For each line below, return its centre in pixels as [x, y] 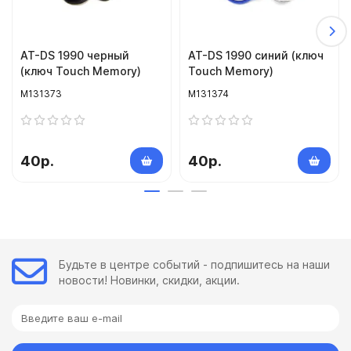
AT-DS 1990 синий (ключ [256, 56]
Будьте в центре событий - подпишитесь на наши [194, 264]
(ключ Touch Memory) [81, 71]
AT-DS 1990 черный [75, 56]
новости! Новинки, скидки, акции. [149, 280]
